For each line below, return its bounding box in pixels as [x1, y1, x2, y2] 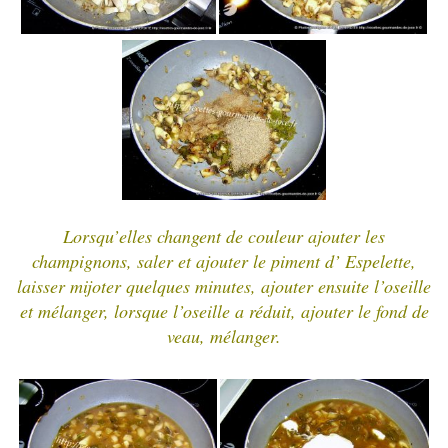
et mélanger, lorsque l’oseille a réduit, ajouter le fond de [19, 299, 429, 324]
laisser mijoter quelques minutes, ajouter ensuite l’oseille [17, 274, 431, 299]
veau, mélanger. [167, 324, 281, 349]
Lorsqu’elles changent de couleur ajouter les [63, 224, 385, 249]
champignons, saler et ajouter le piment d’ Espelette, [32, 249, 416, 274]
